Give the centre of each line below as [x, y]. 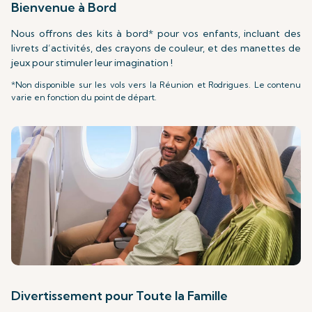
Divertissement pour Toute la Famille [119, 295]
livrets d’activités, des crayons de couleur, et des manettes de [156, 48]
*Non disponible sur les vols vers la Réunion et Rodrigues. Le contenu [156, 84]
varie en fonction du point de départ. [84, 97]
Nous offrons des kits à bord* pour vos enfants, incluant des [156, 33]
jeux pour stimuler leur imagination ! [92, 62]
